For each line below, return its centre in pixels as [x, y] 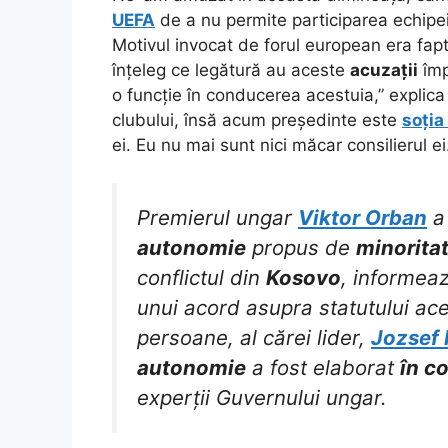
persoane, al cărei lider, [254, 338]
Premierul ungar [217, 218]
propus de [301, 248]
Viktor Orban [362, 218]
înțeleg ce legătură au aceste [231, 69]
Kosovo [303, 278]
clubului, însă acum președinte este [257, 119]
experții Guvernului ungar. [262, 398]
